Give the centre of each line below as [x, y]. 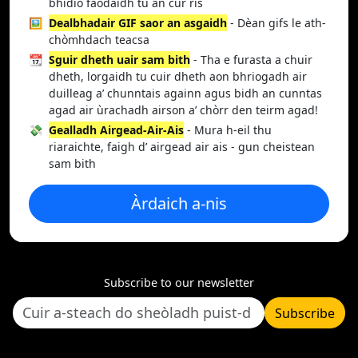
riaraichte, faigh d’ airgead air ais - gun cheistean [182, 147]
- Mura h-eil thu [228, 130]
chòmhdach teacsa [99, 40]
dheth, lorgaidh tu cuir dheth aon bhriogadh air [178, 76]
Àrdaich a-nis [179, 203]
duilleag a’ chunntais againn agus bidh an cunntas [185, 93]
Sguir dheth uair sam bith [119, 60]
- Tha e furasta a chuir [251, 60]
